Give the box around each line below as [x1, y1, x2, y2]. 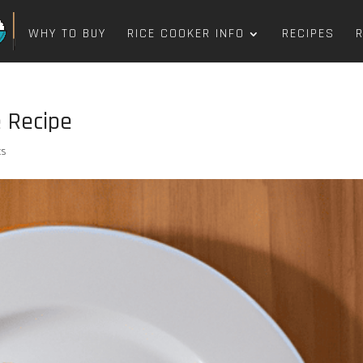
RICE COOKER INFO [127, 25, 246, 42]
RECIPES [282, 25, 335, 42]
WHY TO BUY [28, 25, 107, 42]
